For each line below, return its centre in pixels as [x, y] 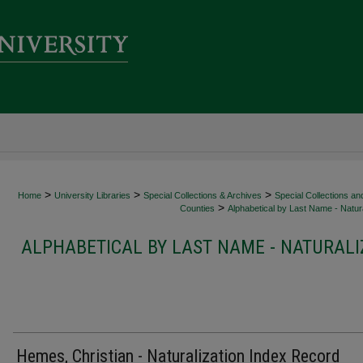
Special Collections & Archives [203, 195]
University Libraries [92, 195]
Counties [197, 208]
